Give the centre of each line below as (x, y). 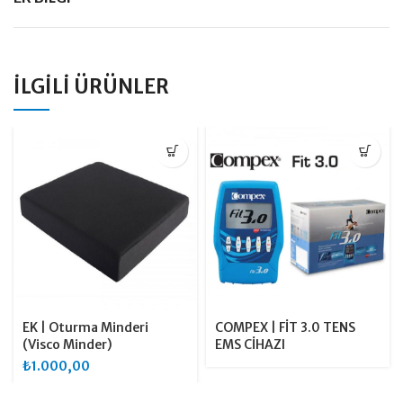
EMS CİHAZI (250, 344)
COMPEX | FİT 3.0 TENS (285, 327)
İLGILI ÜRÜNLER (91, 86)
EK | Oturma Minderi (85, 327)
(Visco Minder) (67, 344)
